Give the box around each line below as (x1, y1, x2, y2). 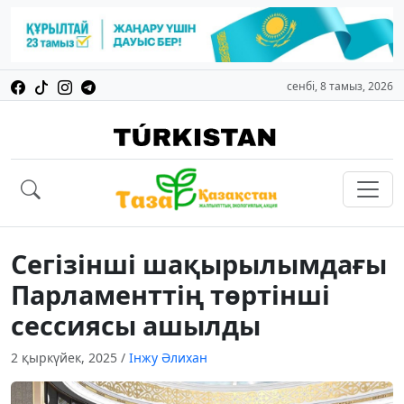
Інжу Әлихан (129, 349, 207, 367)
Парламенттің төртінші (11, 277, 330, 313)
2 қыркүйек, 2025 (11, 349, 121, 367)
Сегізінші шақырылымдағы (11, 246, 387, 282)
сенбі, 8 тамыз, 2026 (287, 78, 393, 95)
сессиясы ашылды (11, 308, 261, 344)
